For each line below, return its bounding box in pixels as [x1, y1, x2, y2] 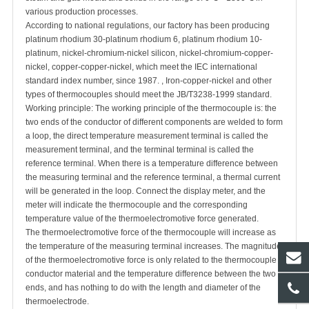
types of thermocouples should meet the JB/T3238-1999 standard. [26, 90, 272, 100]
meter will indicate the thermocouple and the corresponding [26, 200, 248, 210]
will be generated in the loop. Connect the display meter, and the [26, 186, 266, 197]
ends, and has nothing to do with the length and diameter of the [26, 283, 261, 293]
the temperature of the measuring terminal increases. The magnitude [26, 241, 281, 252]
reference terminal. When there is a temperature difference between [26, 159, 278, 169]
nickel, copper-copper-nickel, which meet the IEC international [26, 62, 257, 72]
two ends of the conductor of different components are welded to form [26, 117, 283, 128]
